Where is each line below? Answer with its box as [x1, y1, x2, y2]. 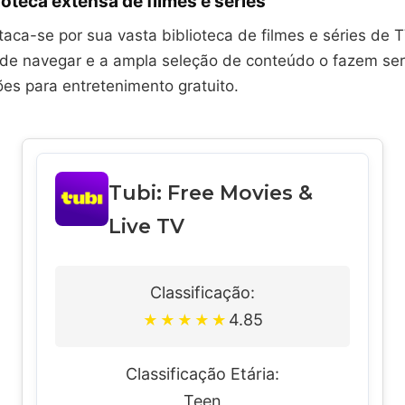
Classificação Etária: [126, 364, 279, 383]
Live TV [108, 214, 185, 239]
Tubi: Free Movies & [108, 181, 314, 205]
